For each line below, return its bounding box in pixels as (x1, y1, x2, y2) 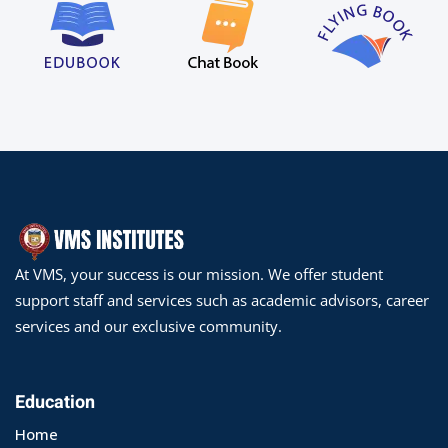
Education (15, 388, 95, 416)
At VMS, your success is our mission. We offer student (15, 263, 383, 284)
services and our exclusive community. (15, 315, 282, 336)
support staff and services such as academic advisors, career (15, 289, 429, 310)
